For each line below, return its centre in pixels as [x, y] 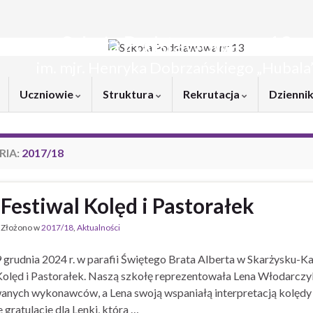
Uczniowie [48, 94]
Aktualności [99, 227]
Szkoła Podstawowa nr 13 [176, 44]
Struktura [129, 94]
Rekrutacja [212, 94]
